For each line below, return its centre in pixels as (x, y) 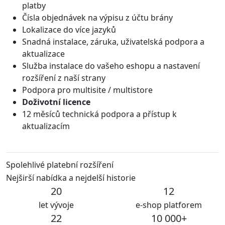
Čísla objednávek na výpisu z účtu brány (97, 18)
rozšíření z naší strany (64, 78)
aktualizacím (46, 126)
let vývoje (56, 205)
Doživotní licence (56, 102)
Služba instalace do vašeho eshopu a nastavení (111, 66)
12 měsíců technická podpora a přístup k (99, 114)
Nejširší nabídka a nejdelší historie (71, 178)
